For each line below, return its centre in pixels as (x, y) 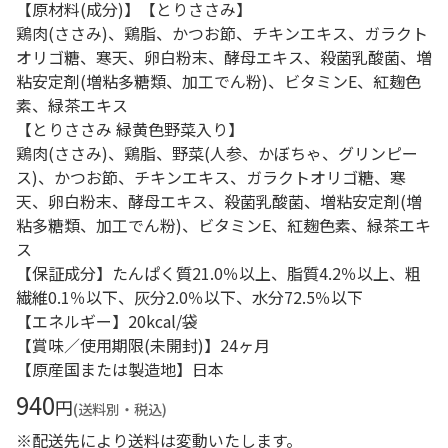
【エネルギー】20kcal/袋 (107, 321)
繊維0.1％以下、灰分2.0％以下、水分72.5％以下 (189, 297)
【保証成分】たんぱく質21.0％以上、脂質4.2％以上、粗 (218, 273)
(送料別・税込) (120, 409)
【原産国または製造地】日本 (120, 369)
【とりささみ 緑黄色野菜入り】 (130, 129)
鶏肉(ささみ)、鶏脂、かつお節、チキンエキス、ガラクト (222, 33)
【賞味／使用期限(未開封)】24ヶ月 (143, 345)
